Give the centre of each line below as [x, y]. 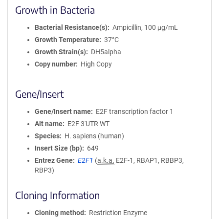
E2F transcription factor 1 [134, 111]
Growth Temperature [67, 40]
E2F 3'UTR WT [88, 124]
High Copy [96, 64]
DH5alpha [106, 52]
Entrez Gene [54, 160]
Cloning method [59, 213]
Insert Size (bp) [58, 148]
